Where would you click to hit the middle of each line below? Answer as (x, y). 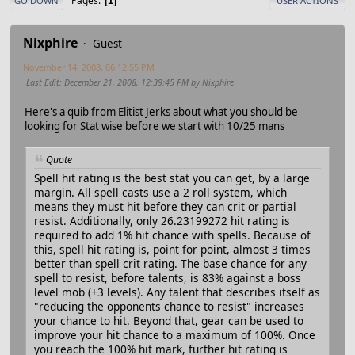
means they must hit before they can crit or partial (165, 206)
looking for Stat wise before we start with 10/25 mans (155, 126)
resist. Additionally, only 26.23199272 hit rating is (162, 220)
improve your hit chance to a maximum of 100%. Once (175, 334)
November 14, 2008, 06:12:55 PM (89, 67)
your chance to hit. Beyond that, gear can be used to (169, 320)
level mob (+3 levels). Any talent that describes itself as (177, 292)
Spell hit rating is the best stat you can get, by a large (172, 177)
